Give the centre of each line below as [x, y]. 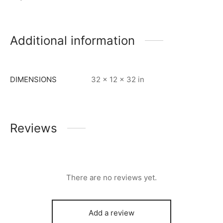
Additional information [72, 40]
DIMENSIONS [33, 79]
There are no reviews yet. [111, 177]
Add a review [111, 213]
